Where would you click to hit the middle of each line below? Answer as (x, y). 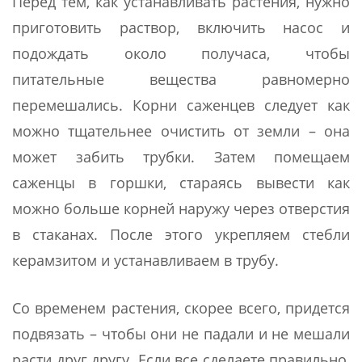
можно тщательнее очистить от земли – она (181, 131)
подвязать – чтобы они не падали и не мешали (181, 334)
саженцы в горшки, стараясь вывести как (181, 183)
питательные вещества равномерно (181, 80)
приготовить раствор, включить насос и (181, 28)
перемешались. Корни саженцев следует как (181, 105)
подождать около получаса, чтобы (181, 54)
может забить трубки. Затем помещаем (181, 157)
